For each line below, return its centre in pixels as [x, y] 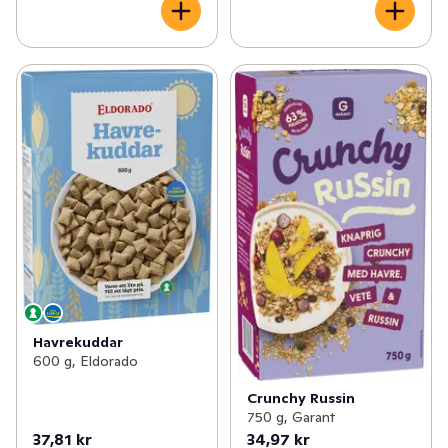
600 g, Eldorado [85, 360]
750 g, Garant [290, 416]
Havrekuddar [78, 341]
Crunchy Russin [300, 397]
